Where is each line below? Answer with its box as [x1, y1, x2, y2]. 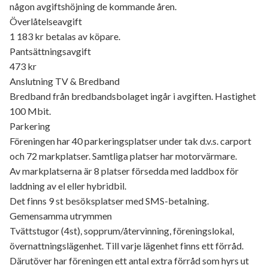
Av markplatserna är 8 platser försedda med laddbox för [10, 165, 239, 177]
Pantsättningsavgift [10, 45, 91, 57]
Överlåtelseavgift [10, 16, 82, 28]
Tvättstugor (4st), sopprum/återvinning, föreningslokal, [10, 225, 234, 237]
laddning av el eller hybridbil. [10, 180, 126, 192]
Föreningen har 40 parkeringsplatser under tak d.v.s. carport [10, 135, 251, 147]
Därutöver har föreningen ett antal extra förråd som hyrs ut [10, 255, 249, 267]
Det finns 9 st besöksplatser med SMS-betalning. [10, 195, 209, 207]
